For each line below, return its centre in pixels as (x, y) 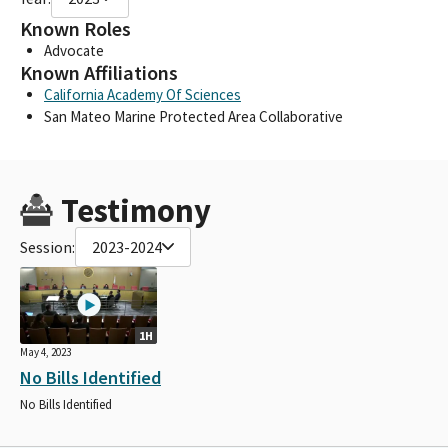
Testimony (135, 210)
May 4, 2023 (45, 351)
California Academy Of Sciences (142, 94)
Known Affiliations (99, 72)
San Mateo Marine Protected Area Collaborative (193, 116)
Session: (47, 246)
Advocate (74, 50)
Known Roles (75, 28)
